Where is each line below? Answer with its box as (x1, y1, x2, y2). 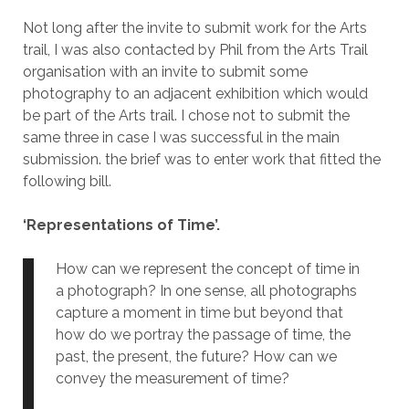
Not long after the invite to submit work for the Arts (22, 19, 367, 37)
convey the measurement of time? (55, 370, 289, 388)
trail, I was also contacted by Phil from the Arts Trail (22, 41, 368, 59)
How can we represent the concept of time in (55, 260, 360, 278)
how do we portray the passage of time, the (55, 326, 351, 344)
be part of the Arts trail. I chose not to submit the (22, 107, 350, 125)
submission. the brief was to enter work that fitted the (22, 151, 381, 169)
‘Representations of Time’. (22, 216, 220, 235)
